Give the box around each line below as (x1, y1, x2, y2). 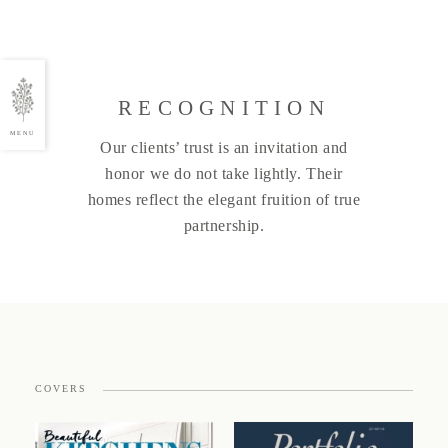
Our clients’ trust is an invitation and (100, 139, 348, 156)
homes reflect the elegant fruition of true (87, 191, 361, 208)
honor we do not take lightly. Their (105, 165, 343, 182)
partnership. (183, 217, 265, 234)
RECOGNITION (117, 97, 331, 119)
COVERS (35, 383, 87, 395)
